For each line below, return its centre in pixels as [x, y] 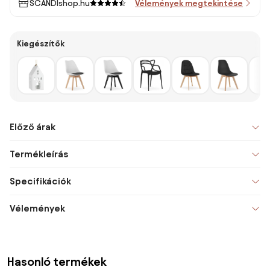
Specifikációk [40, 181]
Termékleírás [39, 154]
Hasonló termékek [57, 262]
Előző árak [33, 127]
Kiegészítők [41, 44]
